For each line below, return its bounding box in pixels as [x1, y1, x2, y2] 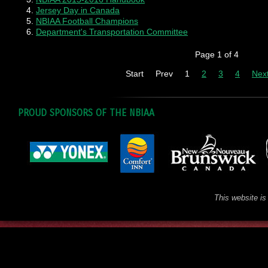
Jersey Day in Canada [36, 5, 120, 15]
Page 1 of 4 [195, 50, 239, 59]
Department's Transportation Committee [36, 27, 188, 36]
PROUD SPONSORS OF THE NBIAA [18, 107, 154, 118]
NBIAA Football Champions [36, 16, 138, 26]
